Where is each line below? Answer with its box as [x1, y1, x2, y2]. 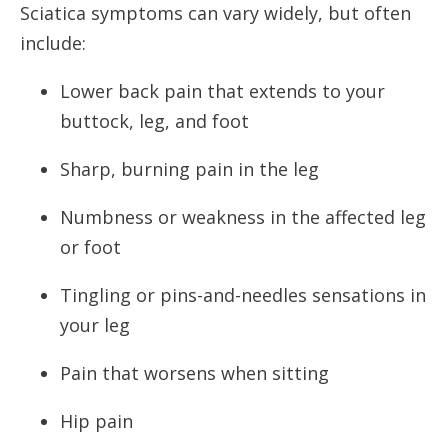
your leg [60, 312, 130, 337]
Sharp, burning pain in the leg [60, 156, 319, 181]
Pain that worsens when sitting [60, 360, 329, 385]
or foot [60, 234, 121, 259]
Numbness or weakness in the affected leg [60, 204, 426, 229]
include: [20, 30, 86, 55]
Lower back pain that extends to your [60, 78, 385, 103]
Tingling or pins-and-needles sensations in [60, 282, 426, 307]
